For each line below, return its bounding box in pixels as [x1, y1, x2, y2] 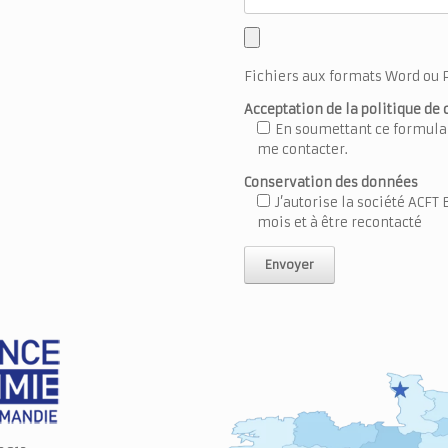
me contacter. [257, 141, 348, 158]
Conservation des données [244, 174, 418, 191]
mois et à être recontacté [257, 214, 422, 231]
